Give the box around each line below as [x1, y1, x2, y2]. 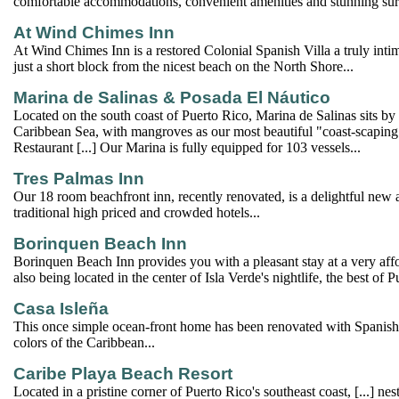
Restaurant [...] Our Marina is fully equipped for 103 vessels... [13, 140, 361, 155]
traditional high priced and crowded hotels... [13, 205, 260, 220]
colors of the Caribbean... [13, 335, 155, 350]
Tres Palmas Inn [13, 169, 144, 188]
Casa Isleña [13, 299, 109, 318]
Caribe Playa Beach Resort [13, 364, 232, 383]
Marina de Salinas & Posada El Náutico [13, 88, 330, 107]
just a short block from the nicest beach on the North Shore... [13, 59, 354, 74]
